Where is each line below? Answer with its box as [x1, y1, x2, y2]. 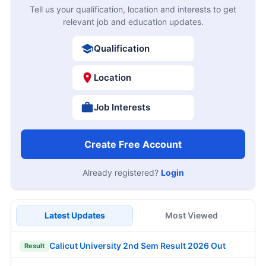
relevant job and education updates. [62, 16, 204, 27]
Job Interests [93, 101, 150, 113]
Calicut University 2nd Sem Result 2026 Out [49, 240, 226, 251]
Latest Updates [44, 210, 105, 220]
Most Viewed [165, 210, 218, 220]
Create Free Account [84, 138, 182, 150]
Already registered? [82, 167, 161, 178]
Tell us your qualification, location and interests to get [30, 4, 236, 14]
